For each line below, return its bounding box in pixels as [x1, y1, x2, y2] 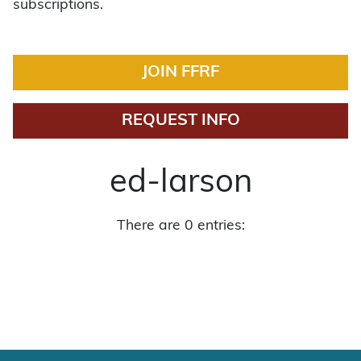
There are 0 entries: [116, 218, 245, 233]
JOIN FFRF [142, 64, 219, 81]
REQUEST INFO [121, 112, 240, 129]
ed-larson [109, 167, 252, 200]
